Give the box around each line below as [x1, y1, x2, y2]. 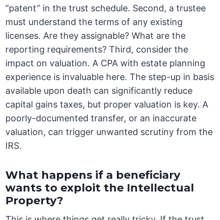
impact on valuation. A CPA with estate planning [5, 58, 206, 69]
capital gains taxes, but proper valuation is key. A [5, 99, 209, 110]
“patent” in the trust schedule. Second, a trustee [5, 3, 206, 14]
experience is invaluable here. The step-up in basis [5, 72, 215, 82]
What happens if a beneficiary [5, 168, 181, 182]
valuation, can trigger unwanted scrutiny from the [5, 127, 213, 137]
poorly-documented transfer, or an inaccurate [5, 113, 197, 124]
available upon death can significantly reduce [5, 85, 193, 96]
